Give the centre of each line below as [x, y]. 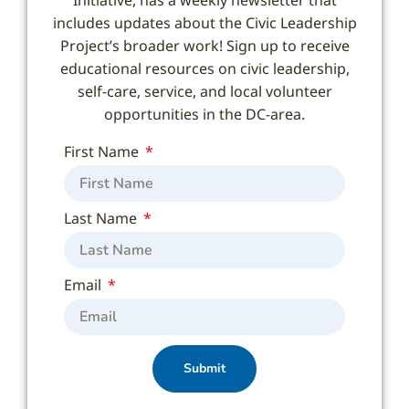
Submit [204, 368]
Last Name [102, 218]
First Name [103, 151]
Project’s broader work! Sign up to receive [204, 45]
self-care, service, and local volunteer [204, 91]
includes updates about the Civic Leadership [204, 22]
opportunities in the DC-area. [204, 114]
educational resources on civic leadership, [204, 68]
